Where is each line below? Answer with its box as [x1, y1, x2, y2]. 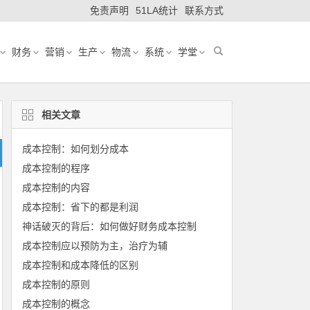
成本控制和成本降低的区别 [21, 259, 138, 271]
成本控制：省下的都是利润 [21, 201, 138, 212]
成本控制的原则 [21, 279, 90, 290]
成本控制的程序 [21, 163, 90, 174]
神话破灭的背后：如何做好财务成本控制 [21, 221, 197, 232]
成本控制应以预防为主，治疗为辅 [21, 240, 167, 251]
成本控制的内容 [21, 182, 90, 193]
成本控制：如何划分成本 [21, 143, 129, 154]
